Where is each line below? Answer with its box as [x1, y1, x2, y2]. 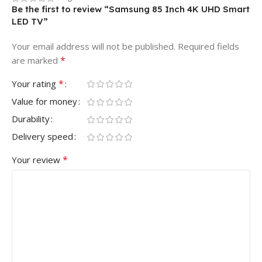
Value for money [12, 95, 77, 107]
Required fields [178, 40, 239, 52]
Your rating [12, 77, 58, 89]
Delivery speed [12, 130, 73, 142]
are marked [12, 54, 60, 66]
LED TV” [12, 15, 48, 27]
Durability [12, 112, 50, 125]
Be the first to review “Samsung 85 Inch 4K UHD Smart [12, 3, 250, 15]
